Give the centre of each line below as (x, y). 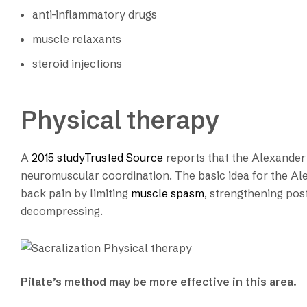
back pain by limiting (76, 194)
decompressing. (62, 211)
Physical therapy (120, 120)
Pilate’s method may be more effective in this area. (159, 281)
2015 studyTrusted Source (97, 158)
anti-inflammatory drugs (95, 14)
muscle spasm (168, 194)
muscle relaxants (77, 39)
